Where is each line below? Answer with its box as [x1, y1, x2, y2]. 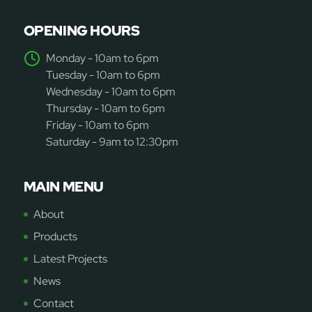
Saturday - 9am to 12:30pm [45, 134, 178, 150]
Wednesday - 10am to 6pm [45, 84, 175, 100]
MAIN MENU [23, 178, 104, 196]
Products [33, 229, 77, 244]
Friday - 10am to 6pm [45, 118, 149, 133]
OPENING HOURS [23, 22, 140, 40]
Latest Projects [33, 251, 107, 267]
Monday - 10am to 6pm [45, 51, 159, 66]
